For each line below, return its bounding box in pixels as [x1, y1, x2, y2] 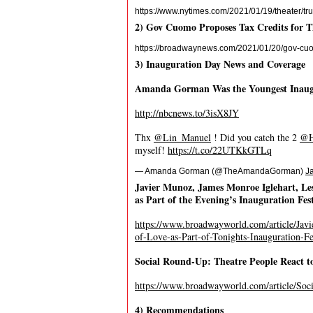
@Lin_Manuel [154, 131, 211, 144]
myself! [135, 143, 168, 156]
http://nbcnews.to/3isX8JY [135, 106, 239, 119]
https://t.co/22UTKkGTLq [168, 143, 272, 156]
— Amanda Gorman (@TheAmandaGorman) [135, 166, 305, 176]
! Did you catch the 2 [211, 131, 300, 144]
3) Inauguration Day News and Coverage [135, 57, 305, 71]
